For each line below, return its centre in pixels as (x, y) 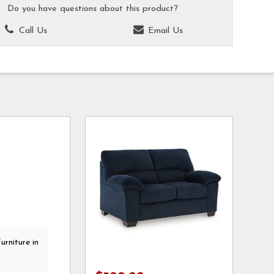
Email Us (164, 31)
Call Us (32, 31)
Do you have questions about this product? (93, 9)
